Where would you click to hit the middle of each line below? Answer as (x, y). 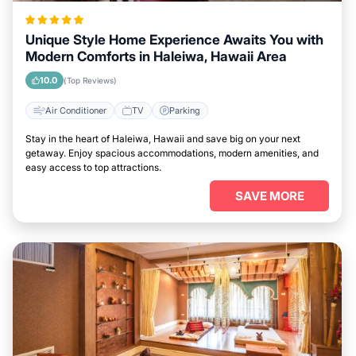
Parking (185, 110)
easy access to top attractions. (93, 168)
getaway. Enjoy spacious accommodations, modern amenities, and (172, 153)
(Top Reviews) (90, 81)
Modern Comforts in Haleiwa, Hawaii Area (156, 57)
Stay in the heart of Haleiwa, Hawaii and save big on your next (163, 139)
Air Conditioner (76, 110)
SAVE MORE (269, 196)
